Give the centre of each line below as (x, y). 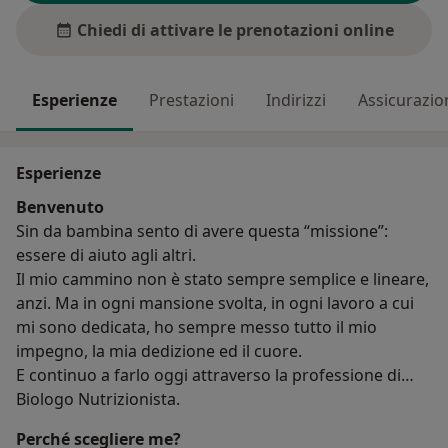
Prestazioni (191, 100)
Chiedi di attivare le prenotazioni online (235, 30)
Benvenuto (60, 207)
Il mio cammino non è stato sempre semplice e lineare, (222, 279)
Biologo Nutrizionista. (98, 399)
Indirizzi (296, 100)
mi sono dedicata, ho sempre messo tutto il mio (196, 327)
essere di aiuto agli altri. (106, 255)
